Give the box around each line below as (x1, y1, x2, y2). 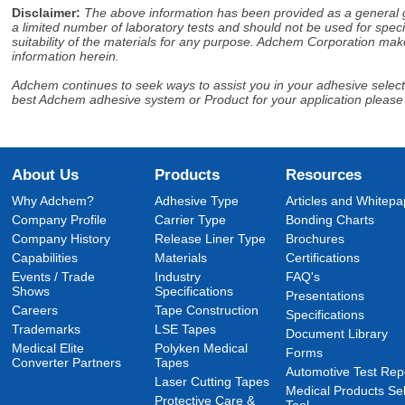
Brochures (286, 231, 345, 246)
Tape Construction (155, 303, 259, 317)
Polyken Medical (155, 341, 249, 355)
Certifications (286, 250, 361, 265)
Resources (286, 165, 363, 184)
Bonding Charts (286, 212, 375, 227)
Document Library (286, 326, 389, 341)
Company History (12, 231, 111, 246)
